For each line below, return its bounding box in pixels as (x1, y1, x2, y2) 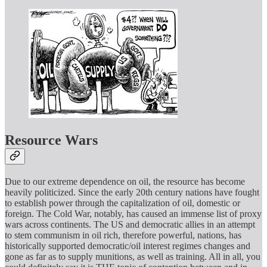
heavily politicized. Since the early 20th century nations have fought (5, 187, 259, 198)
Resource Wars (5, 132, 98, 148)
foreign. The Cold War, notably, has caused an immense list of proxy (5, 209, 262, 219)
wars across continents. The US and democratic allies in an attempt (5, 219, 255, 230)
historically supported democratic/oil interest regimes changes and (5, 241, 250, 252)
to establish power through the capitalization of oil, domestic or (5, 198, 240, 209)
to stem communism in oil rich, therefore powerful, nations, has (5, 230, 241, 241)
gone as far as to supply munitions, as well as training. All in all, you (5, 252, 260, 262)
